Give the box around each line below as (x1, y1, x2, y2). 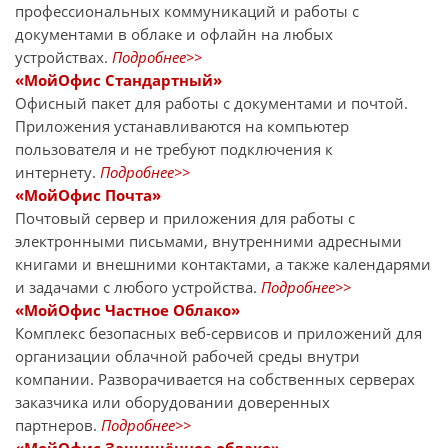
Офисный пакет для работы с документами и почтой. (15, 93, 408, 114)
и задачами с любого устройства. (15, 277, 261, 298)
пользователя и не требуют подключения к (15, 139, 333, 160)
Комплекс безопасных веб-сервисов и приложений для (15, 323, 422, 344)
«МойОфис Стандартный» (15, 70, 222, 91)
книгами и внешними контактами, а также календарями (15, 254, 431, 275)
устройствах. (15, 47, 112, 68)
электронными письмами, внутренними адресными (15, 231, 402, 252)
